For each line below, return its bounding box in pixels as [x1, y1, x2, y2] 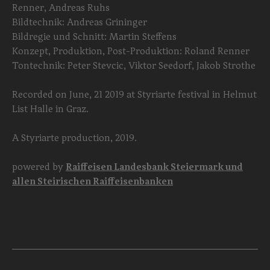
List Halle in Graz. [12, 102, 89, 115]
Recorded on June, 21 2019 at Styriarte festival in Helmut [12, 88, 257, 100]
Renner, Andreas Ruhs [12, 1, 110, 13]
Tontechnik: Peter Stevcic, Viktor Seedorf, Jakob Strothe [12, 59, 256, 71]
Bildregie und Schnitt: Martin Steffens [12, 30, 177, 42]
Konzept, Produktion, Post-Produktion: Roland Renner [12, 45, 250, 57]
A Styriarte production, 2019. [12, 131, 137, 143]
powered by [12, 160, 66, 172]
